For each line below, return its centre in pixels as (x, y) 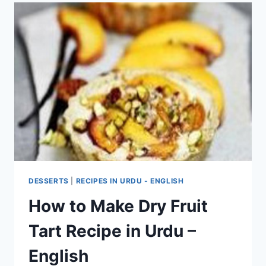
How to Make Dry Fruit (118, 206)
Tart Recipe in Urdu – (112, 231)
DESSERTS (49, 180)
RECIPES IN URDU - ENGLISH (130, 180)
